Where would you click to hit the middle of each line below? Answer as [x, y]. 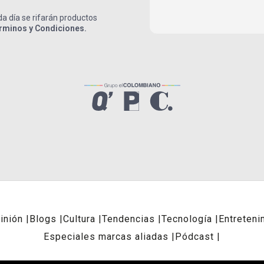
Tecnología [187, 219]
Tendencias [128, 219]
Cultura [79, 219]
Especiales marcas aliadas [106, 237]
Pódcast [194, 237]
